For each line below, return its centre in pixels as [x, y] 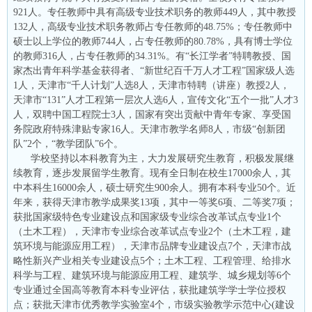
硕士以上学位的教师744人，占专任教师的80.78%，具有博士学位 [153, 41]
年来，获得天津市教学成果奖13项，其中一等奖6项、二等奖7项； [155, 202]
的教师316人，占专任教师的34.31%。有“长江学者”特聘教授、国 [152, 56]
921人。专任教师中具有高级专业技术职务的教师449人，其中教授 [155, 12]
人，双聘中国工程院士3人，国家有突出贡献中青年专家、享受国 [152, 114]
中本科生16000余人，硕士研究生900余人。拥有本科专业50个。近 [155, 187]
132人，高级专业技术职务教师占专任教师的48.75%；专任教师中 [153, 26]
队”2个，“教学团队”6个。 [68, 143]
